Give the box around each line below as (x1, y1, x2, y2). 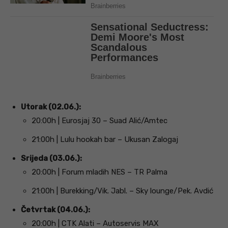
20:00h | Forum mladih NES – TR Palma (32, 167, 167, 177)
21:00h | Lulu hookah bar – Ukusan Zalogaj (32, 134, 178, 144)
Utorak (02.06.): (21, 102, 81, 111)
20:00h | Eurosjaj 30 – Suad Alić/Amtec (32, 116, 167, 125)
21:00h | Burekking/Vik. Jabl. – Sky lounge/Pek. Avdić (32, 186, 213, 195)
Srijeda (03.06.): (21, 153, 82, 163)
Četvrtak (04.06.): (21, 205, 90, 214)
